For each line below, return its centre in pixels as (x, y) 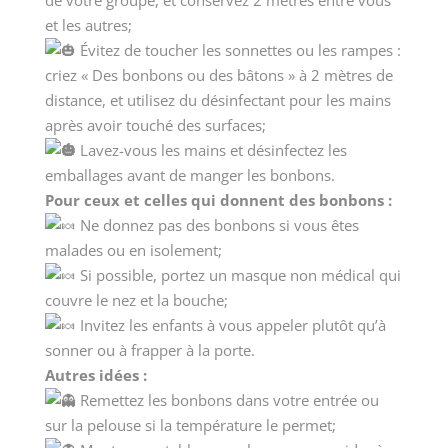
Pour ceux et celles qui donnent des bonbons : (218, 200)
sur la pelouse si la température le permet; (190, 425)
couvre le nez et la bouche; (136, 300)
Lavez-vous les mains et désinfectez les (213, 150)
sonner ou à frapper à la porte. (149, 350)
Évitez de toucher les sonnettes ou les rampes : (238, 50)
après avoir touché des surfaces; (155, 125)
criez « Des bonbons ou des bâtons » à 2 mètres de (218, 75)
